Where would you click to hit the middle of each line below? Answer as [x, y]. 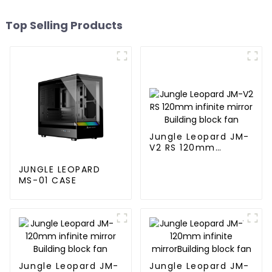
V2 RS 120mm [182, 147]
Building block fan [195, 169]
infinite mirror [185, 158]
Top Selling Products [64, 25]
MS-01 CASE [48, 180]
